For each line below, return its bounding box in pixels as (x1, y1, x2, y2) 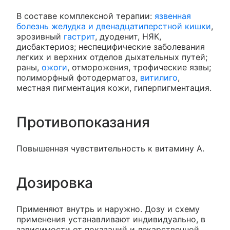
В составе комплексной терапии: (16, 11, 155, 22)
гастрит (64, 31, 95, 42)
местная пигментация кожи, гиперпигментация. (16, 83, 212, 93)
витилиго (140, 72, 178, 83)
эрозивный (16, 31, 64, 42)
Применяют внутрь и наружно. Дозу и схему (16, 204, 200, 215)
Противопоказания (16, 113, 150, 131)
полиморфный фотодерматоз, (16, 72, 140, 83)
